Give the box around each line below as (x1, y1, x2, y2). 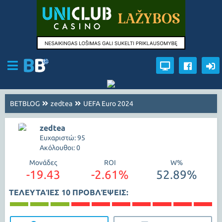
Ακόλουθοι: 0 (40, 144, 80, 152)
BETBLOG (10, 100, 40, 108)
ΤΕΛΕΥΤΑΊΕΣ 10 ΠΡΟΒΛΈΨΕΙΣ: (9, 188, 128, 197)
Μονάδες (29, 159, 57, 166)
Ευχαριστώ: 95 (40, 134, 85, 142)
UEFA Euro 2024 (83, 100, 133, 108)
